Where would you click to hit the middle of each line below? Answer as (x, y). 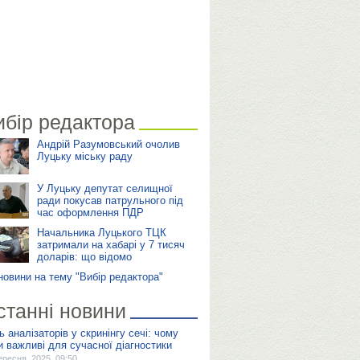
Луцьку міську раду (84, 156)
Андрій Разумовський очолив (108, 144)
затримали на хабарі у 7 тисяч (110, 245)
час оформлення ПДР (90, 213)
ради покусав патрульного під (110, 200)
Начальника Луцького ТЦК (101, 233)
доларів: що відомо (84, 257)
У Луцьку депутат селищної (104, 188)
